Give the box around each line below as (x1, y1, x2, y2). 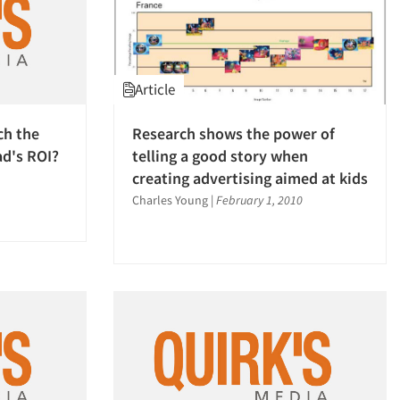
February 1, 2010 (216, 191, 303, 208)
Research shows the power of (132, 122, 335, 144)
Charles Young (132, 191, 208, 208)
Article (135, 79, 175, 99)
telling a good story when (132, 145, 308, 166)
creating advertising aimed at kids (132, 167, 368, 188)
